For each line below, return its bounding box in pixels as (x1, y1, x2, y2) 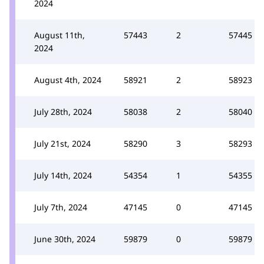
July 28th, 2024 (34, 105, 92, 117)
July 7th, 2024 (34, 201, 87, 213)
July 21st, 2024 (34, 137, 91, 149)
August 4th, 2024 (34, 74, 101, 85)
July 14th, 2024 (34, 169, 92, 181)
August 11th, (34, 29, 85, 41)
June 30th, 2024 (34, 233, 95, 245)
